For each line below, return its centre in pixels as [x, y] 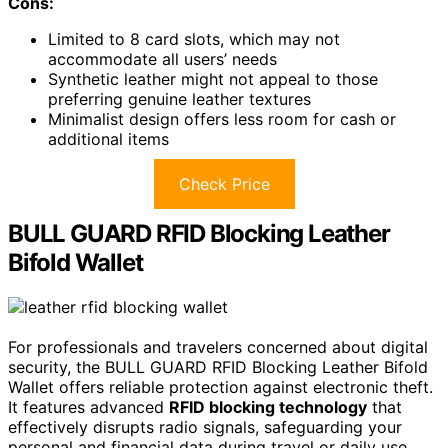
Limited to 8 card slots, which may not [194, 39]
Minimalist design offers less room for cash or [222, 119]
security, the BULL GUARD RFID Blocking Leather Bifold [218, 366]
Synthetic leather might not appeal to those [213, 79]
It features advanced [88, 406]
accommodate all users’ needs [162, 59]
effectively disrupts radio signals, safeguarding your [205, 426]
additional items [108, 139]
